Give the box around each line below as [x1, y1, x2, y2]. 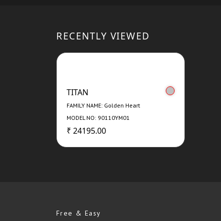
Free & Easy [56, 209, 101, 218]
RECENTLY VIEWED [56, 30, 150, 42]
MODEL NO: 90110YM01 [67, 114, 130, 121]
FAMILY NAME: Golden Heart [67, 102, 140, 109]
